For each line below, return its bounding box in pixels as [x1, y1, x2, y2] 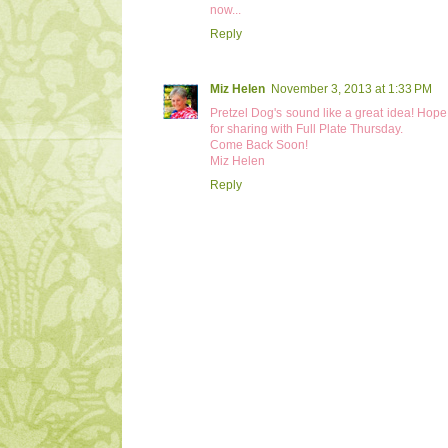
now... [210, 2, 241, 17]
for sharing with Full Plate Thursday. [210, 121, 403, 136]
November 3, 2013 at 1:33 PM [271, 81, 432, 96]
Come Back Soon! [210, 137, 308, 152]
